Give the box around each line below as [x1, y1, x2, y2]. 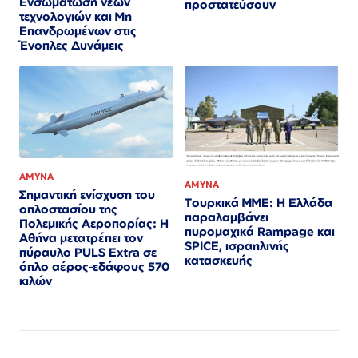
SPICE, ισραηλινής [185, 238, 289, 254]
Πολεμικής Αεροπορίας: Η [19, 215, 169, 231]
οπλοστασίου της [19, 201, 117, 217]
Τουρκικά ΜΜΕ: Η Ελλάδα [185, 195, 332, 211]
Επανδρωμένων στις [19, 23, 137, 39]
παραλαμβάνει [185, 209, 268, 225]
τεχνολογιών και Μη [19, 9, 132, 25]
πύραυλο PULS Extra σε [19, 244, 157, 260]
